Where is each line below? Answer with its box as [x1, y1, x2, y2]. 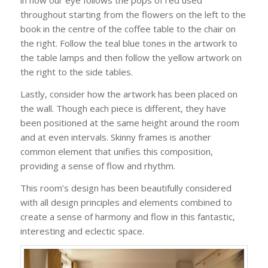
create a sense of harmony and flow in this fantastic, [20, 210, 235, 223]
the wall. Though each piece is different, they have [20, 102, 226, 114]
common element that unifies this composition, [20, 145, 213, 157]
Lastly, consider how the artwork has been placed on [20, 87, 237, 100]
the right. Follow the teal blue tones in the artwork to [20, 37, 237, 50]
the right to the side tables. [20, 66, 133, 78]
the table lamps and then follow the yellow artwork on [20, 51, 242, 64]
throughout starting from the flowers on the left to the [20, 8, 246, 21]
